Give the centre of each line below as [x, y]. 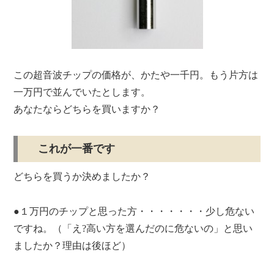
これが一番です [77, 149]
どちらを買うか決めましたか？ [82, 177]
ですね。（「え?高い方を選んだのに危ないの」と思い [133, 228]
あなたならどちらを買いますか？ [87, 109]
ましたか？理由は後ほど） [72, 245]
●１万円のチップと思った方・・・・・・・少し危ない [134, 211]
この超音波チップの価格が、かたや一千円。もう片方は [136, 75]
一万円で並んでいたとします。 [82, 92]
